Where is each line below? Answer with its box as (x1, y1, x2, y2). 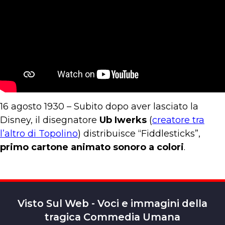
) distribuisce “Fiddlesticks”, (78, 128, 200, 139)
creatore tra (152, 115, 204, 126)
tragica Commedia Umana (45, 211, 180, 223)
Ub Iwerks (99, 115, 147, 126)
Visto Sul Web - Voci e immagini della (18, 197, 207, 209)
